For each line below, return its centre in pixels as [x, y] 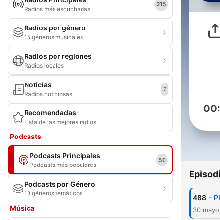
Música [22, 208]
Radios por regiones [58, 56]
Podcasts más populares [63, 165]
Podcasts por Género [60, 184]
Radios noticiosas [48, 94]
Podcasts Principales [65, 155]
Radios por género [55, 28]
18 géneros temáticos [53, 193]
